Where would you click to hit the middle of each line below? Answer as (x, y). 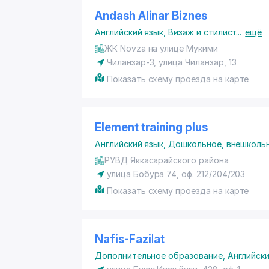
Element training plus (151, 128)
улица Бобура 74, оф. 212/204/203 (176, 174)
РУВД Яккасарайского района (167, 160)
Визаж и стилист (202, 32)
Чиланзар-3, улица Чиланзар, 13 (172, 62)
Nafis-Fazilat (130, 239)
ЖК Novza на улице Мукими (161, 48)
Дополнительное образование (159, 255)
